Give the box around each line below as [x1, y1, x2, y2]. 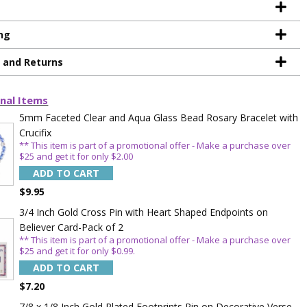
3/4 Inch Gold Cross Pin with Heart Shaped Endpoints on [19, 206, 268, 219]
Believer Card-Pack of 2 [19, 221, 123, 234]
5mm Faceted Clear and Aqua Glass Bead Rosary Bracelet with [19, 111, 298, 124]
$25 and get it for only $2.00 [19, 150, 133, 162]
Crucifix [19, 126, 51, 139]
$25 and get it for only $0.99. [19, 245, 135, 258]
